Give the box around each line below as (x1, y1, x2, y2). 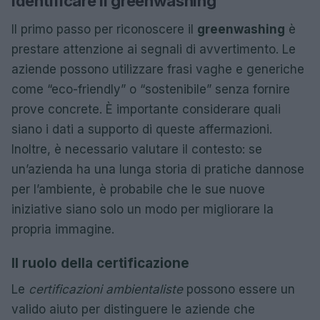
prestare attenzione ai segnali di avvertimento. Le (11, 41, 296, 56)
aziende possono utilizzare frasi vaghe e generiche (11, 61, 304, 76)
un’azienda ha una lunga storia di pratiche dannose (11, 161, 304, 176)
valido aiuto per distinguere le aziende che (11, 301, 255, 316)
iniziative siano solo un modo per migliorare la (11, 201, 274, 216)
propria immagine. (11, 221, 114, 236)
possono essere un (183, 281, 295, 296)
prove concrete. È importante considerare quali (11, 101, 281, 116)
